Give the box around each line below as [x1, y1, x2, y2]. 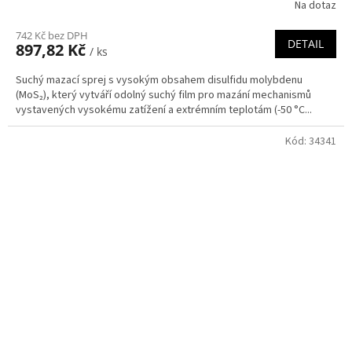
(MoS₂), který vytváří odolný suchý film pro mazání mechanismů [16, 86, 311, 103]
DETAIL [288, 35, 324, 51]
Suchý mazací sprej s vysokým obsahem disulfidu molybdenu [16, 71, 302, 88]
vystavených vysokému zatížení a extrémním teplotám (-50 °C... [16, 101, 312, 118]
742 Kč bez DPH [16, 27, 88, 42]
